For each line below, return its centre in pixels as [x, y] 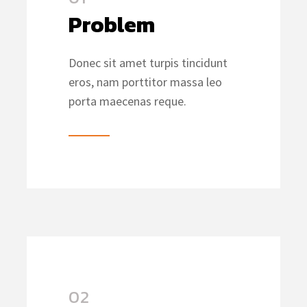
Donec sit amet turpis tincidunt [148, 62]
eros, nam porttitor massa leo [145, 82]
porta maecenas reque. [127, 101]
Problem [112, 24]
